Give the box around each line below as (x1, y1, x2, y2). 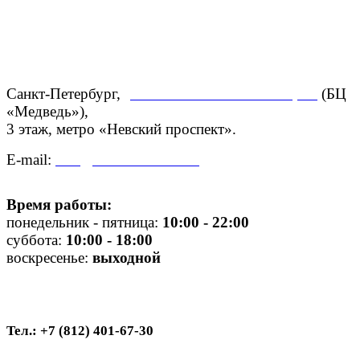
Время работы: (6, 195, 112, 213)
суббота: (6, 231, 66, 248)
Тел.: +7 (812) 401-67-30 (6, 322, 153, 338)
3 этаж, (6, 120, 56, 137)
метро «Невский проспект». (56, 120, 236, 137)
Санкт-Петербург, (6, 84, 125, 102)
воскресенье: (6, 248, 92, 266)
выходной (92, 248, 161, 266)
